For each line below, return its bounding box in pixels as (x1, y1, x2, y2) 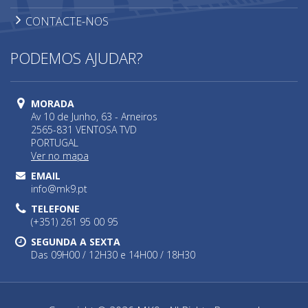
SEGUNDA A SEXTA (31, 235, 120, 249)
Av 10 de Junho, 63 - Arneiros (31, 110, 157, 124)
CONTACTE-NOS (25, 14, 109, 30)
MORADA (31, 97, 74, 111)
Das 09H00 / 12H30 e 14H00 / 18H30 (31, 248, 195, 262)
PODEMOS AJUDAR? (10, 47, 143, 69)
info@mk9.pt (31, 182, 87, 196)
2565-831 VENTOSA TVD (31, 123, 137, 137)
